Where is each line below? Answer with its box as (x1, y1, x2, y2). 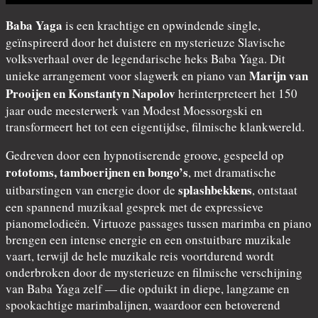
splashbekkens (178, 180, 252, 199)
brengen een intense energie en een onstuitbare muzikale (6, 231, 291, 248)
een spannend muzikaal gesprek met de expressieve (6, 198, 263, 215)
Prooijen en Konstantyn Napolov (6, 84, 175, 102)
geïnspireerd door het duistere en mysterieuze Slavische (6, 33, 285, 50)
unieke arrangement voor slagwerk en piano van (6, 67, 249, 84)
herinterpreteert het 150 (175, 84, 297, 102)
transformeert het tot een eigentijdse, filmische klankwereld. (6, 118, 305, 135)
